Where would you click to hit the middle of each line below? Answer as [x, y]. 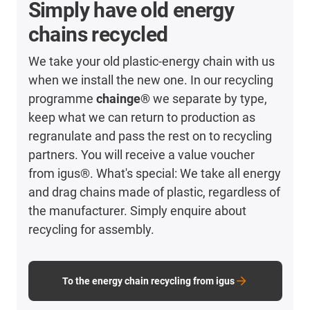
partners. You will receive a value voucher [141, 154]
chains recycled [98, 34]
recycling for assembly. [91, 229]
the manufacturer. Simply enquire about [137, 210]
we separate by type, [208, 98]
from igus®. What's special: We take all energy [154, 173]
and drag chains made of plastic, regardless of [154, 192]
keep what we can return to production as [142, 117]
